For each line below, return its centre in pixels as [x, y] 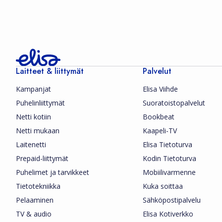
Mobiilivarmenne [169, 172]
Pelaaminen [35, 200]
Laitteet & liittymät [50, 71]
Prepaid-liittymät [42, 158]
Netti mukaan [38, 131]
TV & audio [34, 214]
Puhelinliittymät [40, 103]
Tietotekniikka [38, 186]
